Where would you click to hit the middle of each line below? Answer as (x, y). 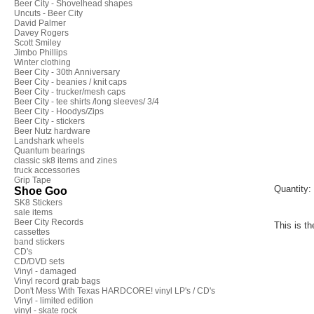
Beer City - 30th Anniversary (67, 72)
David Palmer (40, 23)
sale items (33, 212)
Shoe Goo (41, 191)
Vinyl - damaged (45, 271)
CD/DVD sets (39, 261)
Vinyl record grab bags (57, 281)
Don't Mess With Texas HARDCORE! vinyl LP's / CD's (115, 291)
